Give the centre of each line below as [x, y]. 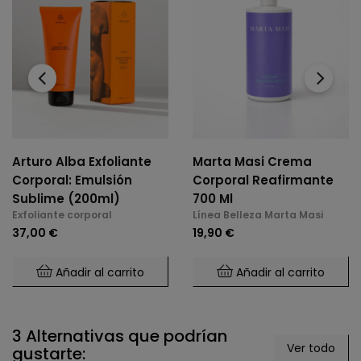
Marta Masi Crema [252, 162]
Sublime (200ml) [66, 199]
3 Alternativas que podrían [120, 336]
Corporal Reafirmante [263, 180]
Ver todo [311, 349]
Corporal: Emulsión [72, 180]
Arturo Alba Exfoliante [82, 162]
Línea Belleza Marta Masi [258, 215]
